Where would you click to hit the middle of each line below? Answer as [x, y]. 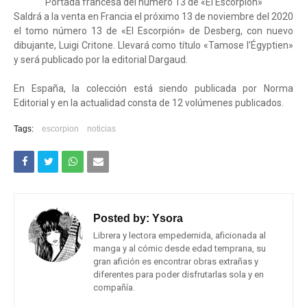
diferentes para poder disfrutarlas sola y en [179, 274]
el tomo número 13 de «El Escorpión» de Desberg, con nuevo [153, 31]
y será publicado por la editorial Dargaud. [101, 60]
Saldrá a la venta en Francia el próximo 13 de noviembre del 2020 [153, 16]
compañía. [114, 287]
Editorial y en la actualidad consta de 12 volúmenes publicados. [149, 103]
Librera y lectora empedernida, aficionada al [180, 235]
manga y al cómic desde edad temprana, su [180, 248]
